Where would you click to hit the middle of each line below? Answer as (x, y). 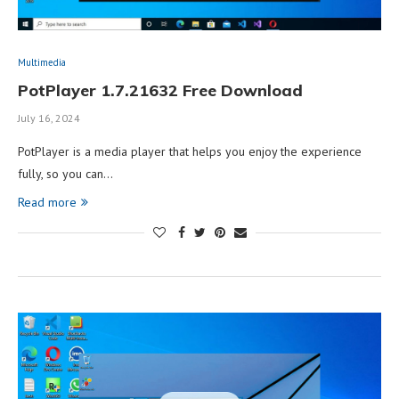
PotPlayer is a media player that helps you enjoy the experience (190, 151)
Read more (47, 202)
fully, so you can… (65, 173)
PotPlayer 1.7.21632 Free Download (160, 90)
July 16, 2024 (49, 118)
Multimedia (42, 62)
